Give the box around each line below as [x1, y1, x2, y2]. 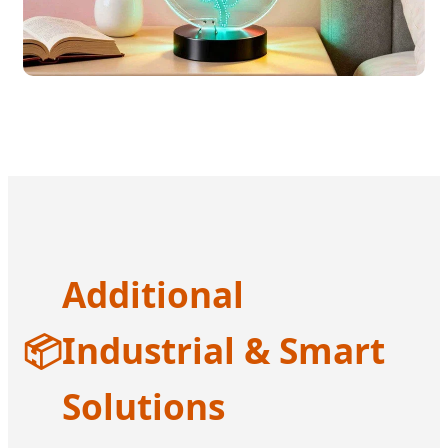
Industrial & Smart [62, 325, 385, 374]
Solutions [62, 381, 225, 430]
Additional [62, 269, 244, 318]
